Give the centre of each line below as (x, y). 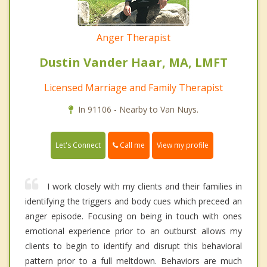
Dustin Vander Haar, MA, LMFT (133, 63)
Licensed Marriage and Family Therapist (133, 88)
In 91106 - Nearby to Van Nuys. (138, 110)
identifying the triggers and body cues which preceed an (133, 201)
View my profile (183, 145)
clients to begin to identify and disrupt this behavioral (133, 246)
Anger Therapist (133, 38)
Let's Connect (78, 145)
